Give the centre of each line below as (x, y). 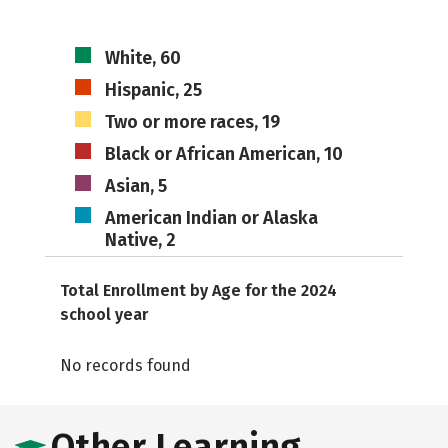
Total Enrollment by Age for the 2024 (198, 290)
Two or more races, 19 (192, 122)
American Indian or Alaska (211, 218)
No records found (125, 365)
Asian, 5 (135, 186)
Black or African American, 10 (223, 154)
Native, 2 (140, 240)
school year (104, 314)
